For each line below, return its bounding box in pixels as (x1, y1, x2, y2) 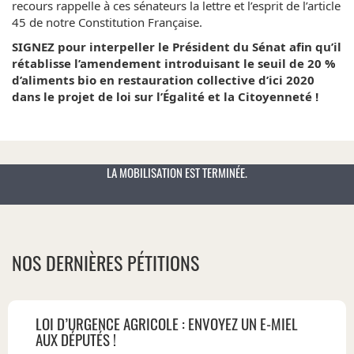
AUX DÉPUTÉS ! (36, 328, 116, 350)
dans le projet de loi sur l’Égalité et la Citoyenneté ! (12, 88, 318, 104)
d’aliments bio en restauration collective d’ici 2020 (12, 71, 314, 88)
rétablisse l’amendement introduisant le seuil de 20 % (12, 55, 336, 71)
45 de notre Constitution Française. (12, 13, 202, 30)
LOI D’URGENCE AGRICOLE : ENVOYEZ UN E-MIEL (36, 312, 298, 334)
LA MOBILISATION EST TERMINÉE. (107, 163, 247, 181)
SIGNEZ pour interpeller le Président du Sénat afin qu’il (12, 38, 341, 55)
